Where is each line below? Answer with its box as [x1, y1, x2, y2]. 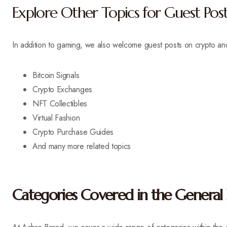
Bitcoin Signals [32, 69, 80, 81]
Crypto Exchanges [32, 84, 92, 95]
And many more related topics [32, 140, 131, 152]
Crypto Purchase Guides [32, 126, 113, 138]
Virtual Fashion [32, 112, 80, 124]
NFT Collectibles [32, 98, 87, 109]
